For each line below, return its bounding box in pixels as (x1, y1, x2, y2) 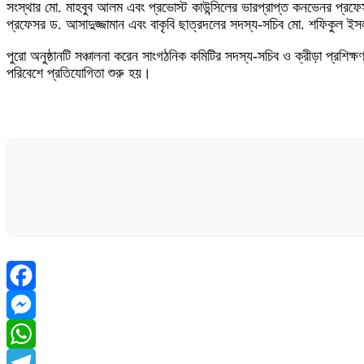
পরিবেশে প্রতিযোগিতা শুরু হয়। (6, 65, 151, 81)
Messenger (6, 325, 70, 342)
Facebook (6, 296, 63, 313)
